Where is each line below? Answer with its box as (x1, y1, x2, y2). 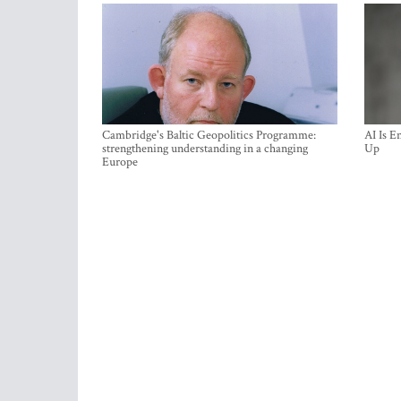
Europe (102, 154, 138, 170)
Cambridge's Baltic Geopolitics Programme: (102, 127, 316, 143)
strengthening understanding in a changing (102, 141, 308, 157)
